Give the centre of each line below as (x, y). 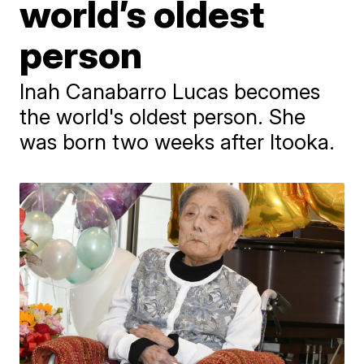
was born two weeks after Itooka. (178, 142)
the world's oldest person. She (163, 117)
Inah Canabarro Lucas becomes (170, 91)
